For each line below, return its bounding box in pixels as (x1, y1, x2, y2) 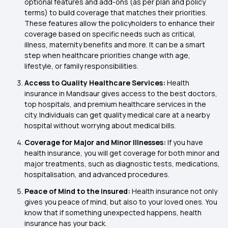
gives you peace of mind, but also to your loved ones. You (24, 197, 217, 207)
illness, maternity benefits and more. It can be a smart (24, 40, 205, 49)
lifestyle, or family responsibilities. (24, 61, 138, 71)
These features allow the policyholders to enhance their (24, 18, 215, 28)
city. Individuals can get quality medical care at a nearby (24, 110, 210, 120)
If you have (167, 137, 203, 147)
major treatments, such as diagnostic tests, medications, (24, 159, 220, 168)
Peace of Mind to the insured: (24, 186, 132, 196)
